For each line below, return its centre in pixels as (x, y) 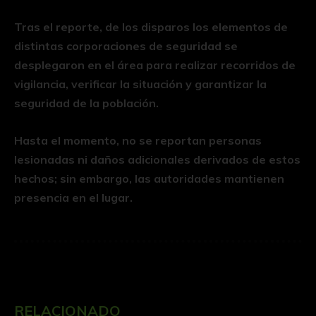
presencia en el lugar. (73, 198)
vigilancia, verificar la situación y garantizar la (140, 84)
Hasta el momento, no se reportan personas (138, 141)
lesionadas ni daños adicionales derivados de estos (157, 160)
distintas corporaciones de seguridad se (126, 46)
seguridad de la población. (86, 103)
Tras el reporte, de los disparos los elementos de (151, 27)
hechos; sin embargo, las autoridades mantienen (149, 179)
